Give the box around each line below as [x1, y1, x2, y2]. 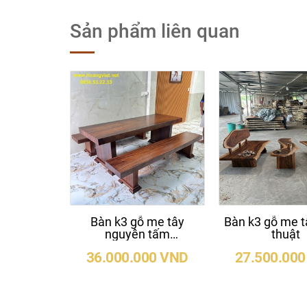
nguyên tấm [104, 226, 170, 241]
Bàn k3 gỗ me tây [90, 214, 184, 229]
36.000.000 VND [86, 248, 188, 266]
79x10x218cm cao [87, 238, 188, 254]
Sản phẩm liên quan [70, 20, 240, 42]
